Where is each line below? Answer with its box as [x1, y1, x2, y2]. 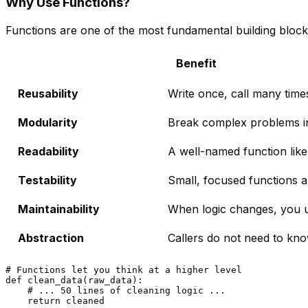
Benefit [176, 56, 217, 71]
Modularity [18, 115, 78, 130]
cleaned [60, 296, 104, 307]
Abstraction [18, 231, 84, 245]
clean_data [27, 275, 82, 286]
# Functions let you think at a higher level [5, 265, 242, 276]
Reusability [18, 87, 78, 101]
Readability [18, 144, 79, 159]
